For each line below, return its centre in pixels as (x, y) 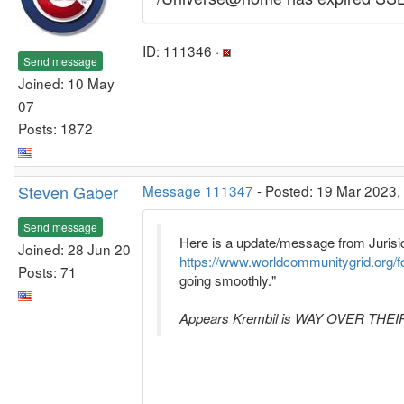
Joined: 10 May (66, 83)
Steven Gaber (68, 192)
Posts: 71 (47, 271)
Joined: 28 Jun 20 (74, 248)
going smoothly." (228, 280)
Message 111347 (198, 190)
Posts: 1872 (55, 128)
